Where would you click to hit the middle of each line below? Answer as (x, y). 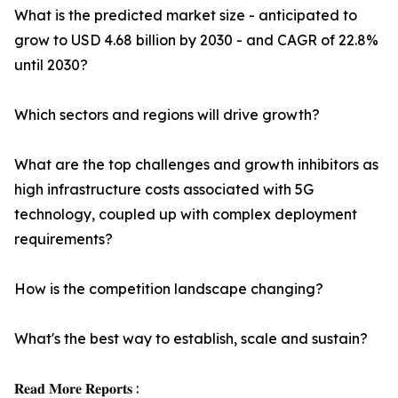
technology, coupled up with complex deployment (186, 215)
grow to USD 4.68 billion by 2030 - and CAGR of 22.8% (196, 40)
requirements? (64, 239)
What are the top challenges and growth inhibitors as (196, 165)
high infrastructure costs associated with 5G (164, 190)
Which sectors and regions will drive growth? (167, 115)
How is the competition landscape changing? (169, 289)
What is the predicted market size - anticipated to (186, 16)
